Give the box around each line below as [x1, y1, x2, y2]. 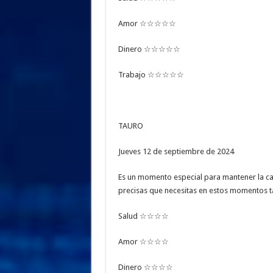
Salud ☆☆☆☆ [118, 211, 169, 221]
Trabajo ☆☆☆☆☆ [118, 70, 184, 80]
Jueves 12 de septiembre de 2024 [118, 147, 234, 157]
